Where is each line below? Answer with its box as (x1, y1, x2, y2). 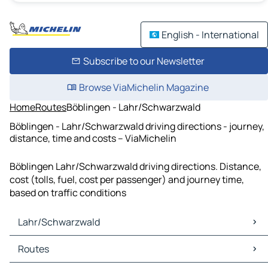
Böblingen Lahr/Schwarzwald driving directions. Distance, (10, 160, 261, 173)
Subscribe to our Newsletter (83, 54, 205, 68)
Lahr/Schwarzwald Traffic (12, 249, 124, 263)
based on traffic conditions (10, 186, 126, 200)
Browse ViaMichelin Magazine (78, 81, 209, 94)
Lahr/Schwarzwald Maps (12, 236, 119, 249)
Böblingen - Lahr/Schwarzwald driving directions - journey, (10, 119, 264, 133)
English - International (162, 28, 259, 41)
